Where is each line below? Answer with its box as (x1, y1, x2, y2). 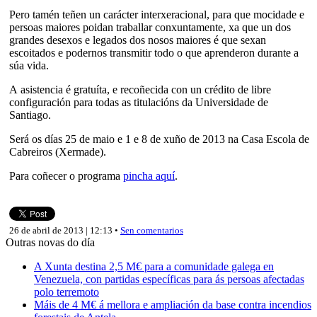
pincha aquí (123, 169, 175, 182)
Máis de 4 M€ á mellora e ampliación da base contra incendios (34, 298, 311, 311)
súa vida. (9, 59, 49, 71)
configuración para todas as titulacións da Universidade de (9, 96, 268, 108)
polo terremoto (34, 285, 99, 298)
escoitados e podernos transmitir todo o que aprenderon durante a (9, 46, 299, 59)
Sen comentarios (120, 224, 183, 236)
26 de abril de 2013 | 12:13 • (9, 224, 120, 236)
